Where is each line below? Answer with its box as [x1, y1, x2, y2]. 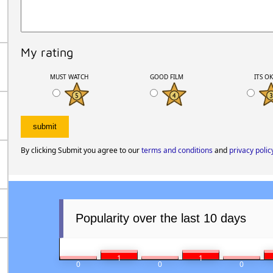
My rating [20, 45, 73, 60]
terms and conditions [141, 144, 213, 155]
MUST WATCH [49, 73, 88, 82]
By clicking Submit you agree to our [20, 144, 141, 155]
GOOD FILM [149, 73, 183, 82]
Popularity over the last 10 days [76, 211, 247, 225]
